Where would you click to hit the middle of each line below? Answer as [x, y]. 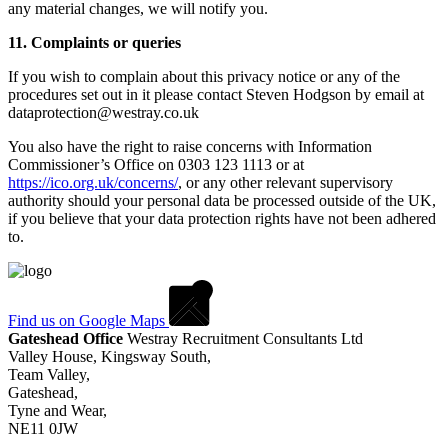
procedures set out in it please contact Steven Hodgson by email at [216, 94]
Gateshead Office [65, 338]
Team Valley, [49, 374]
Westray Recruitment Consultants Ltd [243, 338]
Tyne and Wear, [57, 410]
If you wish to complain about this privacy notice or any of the [204, 76]
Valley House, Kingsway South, [109, 356]
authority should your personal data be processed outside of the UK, [222, 200]
